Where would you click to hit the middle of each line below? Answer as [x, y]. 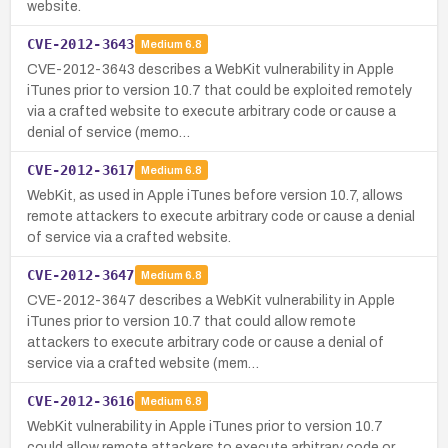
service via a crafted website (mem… [143, 363]
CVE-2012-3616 [81, 400]
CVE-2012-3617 [81, 169]
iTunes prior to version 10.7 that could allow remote [191, 321]
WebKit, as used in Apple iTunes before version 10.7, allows [215, 195]
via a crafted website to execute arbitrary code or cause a [211, 111]
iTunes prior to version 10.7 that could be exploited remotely [219, 90]
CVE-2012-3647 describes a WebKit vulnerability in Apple [211, 300]
